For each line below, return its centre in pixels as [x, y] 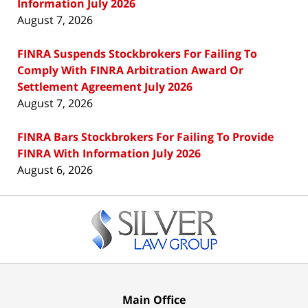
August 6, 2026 [55, 170]
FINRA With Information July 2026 [109, 154]
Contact [174, 203]
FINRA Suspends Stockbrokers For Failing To [137, 54]
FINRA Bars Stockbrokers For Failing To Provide [145, 137]
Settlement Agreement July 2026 [105, 87]
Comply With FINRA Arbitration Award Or [130, 70]
